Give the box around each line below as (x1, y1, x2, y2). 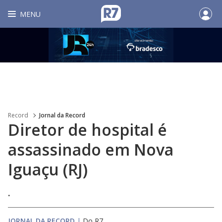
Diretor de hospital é (8, 119, 167, 140)
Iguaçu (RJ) (8, 159, 88, 180)
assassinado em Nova (8, 139, 173, 160)
